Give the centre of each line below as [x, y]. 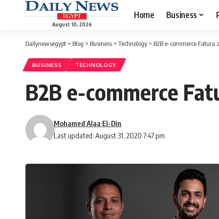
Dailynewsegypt [46, 44]
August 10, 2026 [72, 24]
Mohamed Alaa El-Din [88, 123]
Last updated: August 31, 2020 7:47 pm [109, 136]
